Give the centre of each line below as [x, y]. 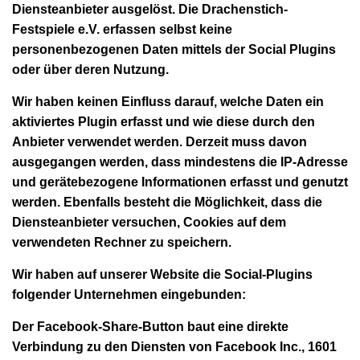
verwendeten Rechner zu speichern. [122, 242]
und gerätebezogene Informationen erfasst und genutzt [180, 182]
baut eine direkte [236, 326]
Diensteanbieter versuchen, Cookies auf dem [149, 222]
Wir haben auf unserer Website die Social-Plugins [162, 274]
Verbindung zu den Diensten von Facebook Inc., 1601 [174, 346]
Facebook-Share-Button [110, 326]
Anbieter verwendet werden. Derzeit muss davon [160, 141]
